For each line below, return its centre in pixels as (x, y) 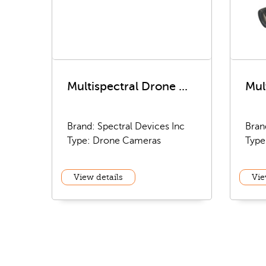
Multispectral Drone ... (127, 86)
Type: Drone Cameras (114, 141)
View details (98, 177)
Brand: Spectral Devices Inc (126, 126)
